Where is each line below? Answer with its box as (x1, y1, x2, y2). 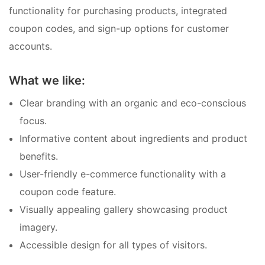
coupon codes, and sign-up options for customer (9, 22, 229, 34)
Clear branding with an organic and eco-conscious (20, 97, 246, 109)
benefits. (20, 150, 58, 163)
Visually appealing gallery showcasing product (20, 203, 228, 216)
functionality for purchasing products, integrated (9, 4, 227, 17)
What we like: (9, 73, 85, 88)
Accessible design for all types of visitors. (20, 239, 207, 251)
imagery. (20, 221, 57, 234)
